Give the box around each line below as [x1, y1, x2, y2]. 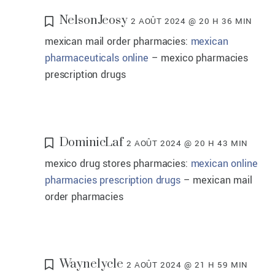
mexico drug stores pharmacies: [45, 156, 191, 171]
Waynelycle [59, 257, 124, 273]
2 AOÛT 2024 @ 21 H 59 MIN [126, 259, 248, 271]
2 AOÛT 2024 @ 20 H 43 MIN [126, 137, 248, 149]
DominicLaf [59, 134, 124, 150]
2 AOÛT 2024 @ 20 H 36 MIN [130, 15, 252, 28]
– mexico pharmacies [148, 51, 248, 66]
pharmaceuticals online [45, 51, 149, 66]
